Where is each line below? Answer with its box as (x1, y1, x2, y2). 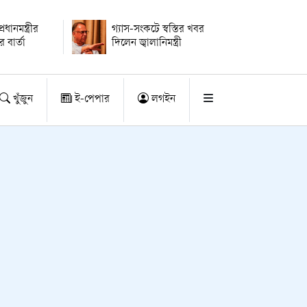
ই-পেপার (72, 94, 110, 106)
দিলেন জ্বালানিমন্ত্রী (111, 38, 182, 49)
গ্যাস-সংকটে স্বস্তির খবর (111, 24, 204, 36)
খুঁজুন (10, 94, 33, 106)
